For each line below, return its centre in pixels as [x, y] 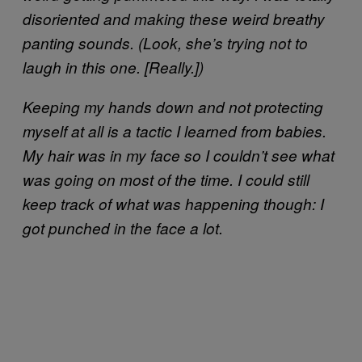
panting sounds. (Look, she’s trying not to [165, 43]
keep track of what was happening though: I [173, 204]
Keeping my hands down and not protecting [173, 107]
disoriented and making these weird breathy [174, 19]
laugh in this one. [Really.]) [113, 67]
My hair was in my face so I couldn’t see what [179, 155]
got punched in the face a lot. [123, 228]
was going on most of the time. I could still [166, 179]
